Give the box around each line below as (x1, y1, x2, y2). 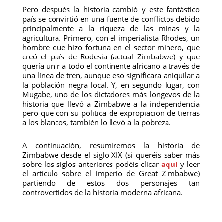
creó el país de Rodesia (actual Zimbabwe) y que (22, 52, 200, 61)
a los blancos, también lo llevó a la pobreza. (22, 117, 171, 127)
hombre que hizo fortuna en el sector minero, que (22, 42, 200, 52)
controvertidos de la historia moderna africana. (22, 187, 183, 197)
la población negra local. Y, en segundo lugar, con (22, 80, 200, 90)
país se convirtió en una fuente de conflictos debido (22, 14, 200, 24)
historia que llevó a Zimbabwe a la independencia (22, 99, 200, 109)
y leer (178, 159, 200, 169)
